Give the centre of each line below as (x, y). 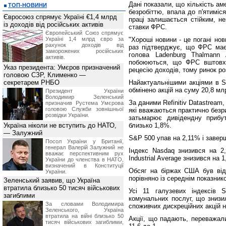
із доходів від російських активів (53, 24)
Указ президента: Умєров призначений (62, 67)
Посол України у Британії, (84, 141)
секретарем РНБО (32, 82)
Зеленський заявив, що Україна (52, 180)
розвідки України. (67, 115)
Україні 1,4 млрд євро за (84, 39)
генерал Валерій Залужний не (84, 147)
